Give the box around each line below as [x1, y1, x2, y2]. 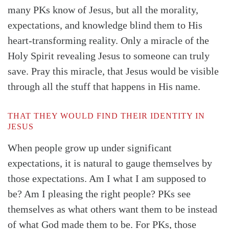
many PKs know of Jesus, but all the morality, [8, 4, 198, 15]
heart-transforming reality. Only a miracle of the [8, 34, 209, 46]
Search [27, 17, 61, 30]
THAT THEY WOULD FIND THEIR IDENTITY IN [8, 111, 205, 120]
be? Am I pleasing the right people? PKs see [8, 188, 191, 199]
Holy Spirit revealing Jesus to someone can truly [8, 50, 210, 61]
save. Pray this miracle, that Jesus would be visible [8, 65, 219, 77]
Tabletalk [60, 17, 102, 30]
